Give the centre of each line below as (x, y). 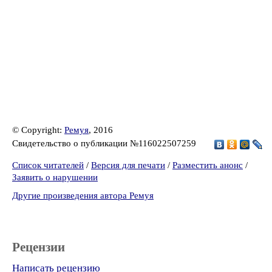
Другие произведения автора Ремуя (83, 195)
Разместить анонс (208, 165)
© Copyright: (38, 130)
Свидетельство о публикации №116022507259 (105, 143)
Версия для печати (128, 165)
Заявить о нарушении (55, 177)
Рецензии (39, 247)
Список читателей (48, 165)
